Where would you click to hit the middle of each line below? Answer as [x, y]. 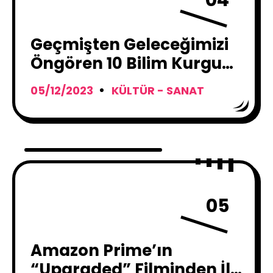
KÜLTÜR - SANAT [158, 90]
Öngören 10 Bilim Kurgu [126, 63]
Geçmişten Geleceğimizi [129, 44]
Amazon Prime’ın [101, 250]
